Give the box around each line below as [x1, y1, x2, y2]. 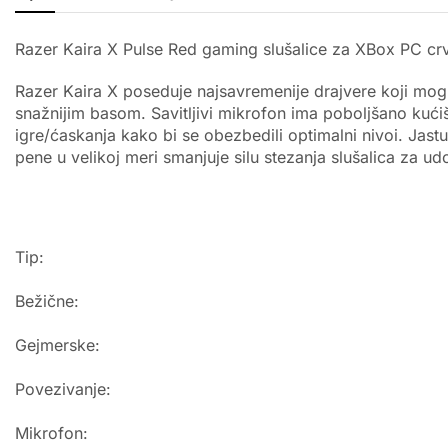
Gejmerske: [15, 335, 100, 356]
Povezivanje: [15, 379, 111, 400]
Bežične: [15, 291, 79, 312]
